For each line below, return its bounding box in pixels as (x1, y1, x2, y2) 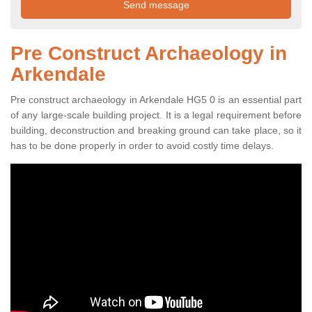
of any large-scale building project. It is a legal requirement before (10, 109, 302, 121)
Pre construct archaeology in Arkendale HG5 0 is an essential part (10, 94, 302, 106)
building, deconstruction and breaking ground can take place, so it (10, 125, 302, 136)
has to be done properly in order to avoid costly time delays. (10, 140, 274, 152)
